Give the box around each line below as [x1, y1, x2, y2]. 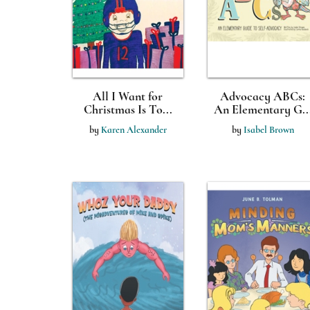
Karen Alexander [100, 124, 167, 136]
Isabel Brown [243, 124, 294, 136]
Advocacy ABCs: [220, 89, 305, 104]
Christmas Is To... [83, 102, 172, 117]
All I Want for [93, 89, 163, 104]
